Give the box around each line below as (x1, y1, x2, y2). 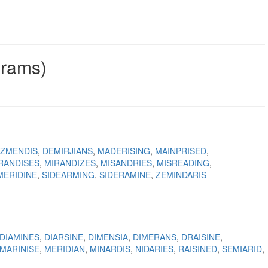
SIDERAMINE (99, 169, 151, 181)
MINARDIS (90, 243, 130, 255)
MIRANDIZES (44, 157, 96, 169)
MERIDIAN (44, 243, 85, 255)
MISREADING (157, 157, 209, 169)
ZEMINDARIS (156, 169, 206, 181)
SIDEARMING (42, 169, 95, 181)
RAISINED (178, 243, 217, 255)
